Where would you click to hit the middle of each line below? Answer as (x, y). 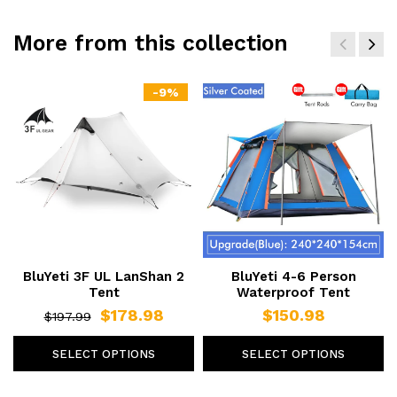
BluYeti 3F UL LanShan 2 (104, 276)
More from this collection (151, 43)
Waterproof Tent (293, 292)
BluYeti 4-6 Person (293, 276)
